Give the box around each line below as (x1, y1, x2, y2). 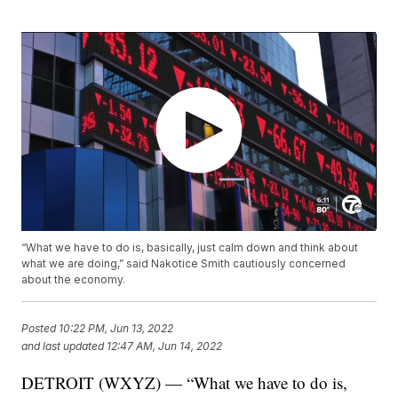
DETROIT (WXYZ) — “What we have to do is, (21, 371, 348, 394)
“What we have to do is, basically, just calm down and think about (21, 241, 359, 255)
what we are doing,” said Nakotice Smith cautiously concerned (21, 257, 346, 271)
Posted (21, 321, 60, 335)
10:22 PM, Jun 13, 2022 (59, 321, 174, 335)
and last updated (21, 338, 105, 353)
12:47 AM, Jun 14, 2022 (107, 338, 223, 353)
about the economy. (21, 273, 126, 287)
